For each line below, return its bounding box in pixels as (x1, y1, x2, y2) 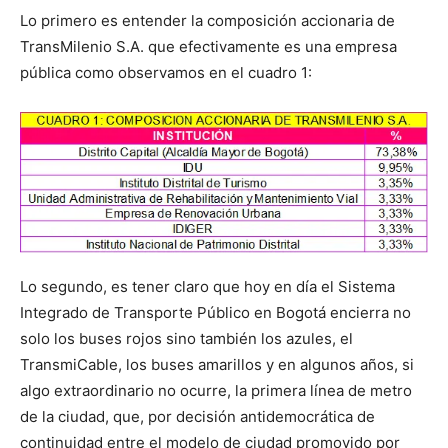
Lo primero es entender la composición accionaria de (20, 10, 395, 30)
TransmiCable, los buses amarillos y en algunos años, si (20, 354, 414, 374)
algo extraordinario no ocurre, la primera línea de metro (20, 380, 412, 400)
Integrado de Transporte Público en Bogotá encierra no (20, 302, 411, 322)
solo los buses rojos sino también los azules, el (20, 328, 353, 348)
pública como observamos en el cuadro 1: (20, 62, 312, 82)
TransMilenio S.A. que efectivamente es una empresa (20, 36, 397, 56)
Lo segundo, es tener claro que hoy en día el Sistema (20, 276, 395, 296)
